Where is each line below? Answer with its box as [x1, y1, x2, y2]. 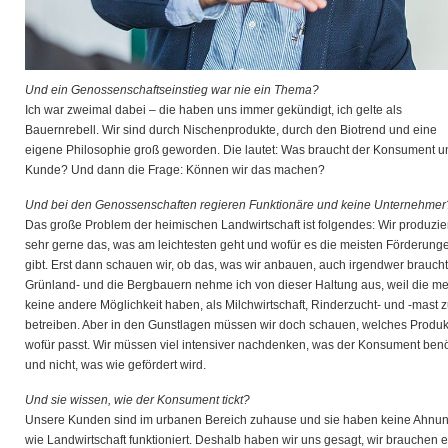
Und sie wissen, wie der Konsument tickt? [25, 393, 250, 407]
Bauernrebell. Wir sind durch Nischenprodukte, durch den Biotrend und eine [25, 123, 437, 137]
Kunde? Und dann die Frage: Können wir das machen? [25, 163, 325, 177]
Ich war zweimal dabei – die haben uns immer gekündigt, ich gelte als [25, 103, 402, 117]
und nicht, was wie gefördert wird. [25, 358, 206, 372]
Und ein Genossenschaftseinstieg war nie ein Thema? [25, 83, 319, 97]
